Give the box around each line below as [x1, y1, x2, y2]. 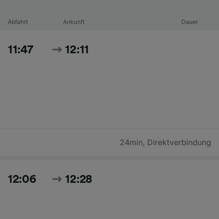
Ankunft [63, 18, 85, 25]
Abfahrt [8, 18, 28, 25]
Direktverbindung [147, 137, 211, 147]
